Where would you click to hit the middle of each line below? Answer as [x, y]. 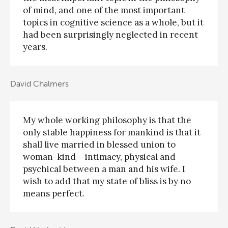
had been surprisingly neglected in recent [110, 35]
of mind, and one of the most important [104, 10]
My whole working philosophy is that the [107, 120]
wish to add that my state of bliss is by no [107, 181]
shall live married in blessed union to [99, 145]
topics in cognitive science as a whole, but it [113, 23]
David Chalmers [39, 83]
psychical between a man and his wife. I [104, 169]
